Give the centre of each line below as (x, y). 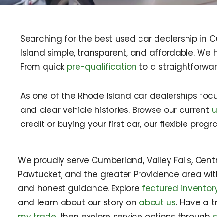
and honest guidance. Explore (80, 188)
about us (157, 202)
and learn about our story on (79, 202)
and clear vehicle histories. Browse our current (116, 110)
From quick (44, 67)
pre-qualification (102, 67)
